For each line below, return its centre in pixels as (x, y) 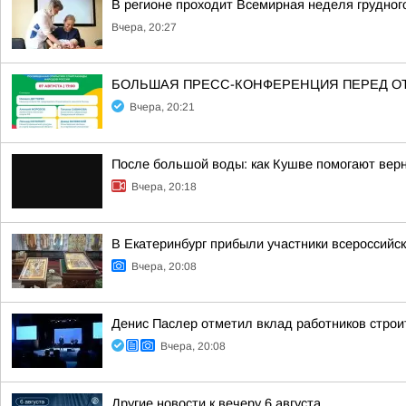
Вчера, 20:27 (144, 27)
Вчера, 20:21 (162, 107)
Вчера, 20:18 (164, 187)
